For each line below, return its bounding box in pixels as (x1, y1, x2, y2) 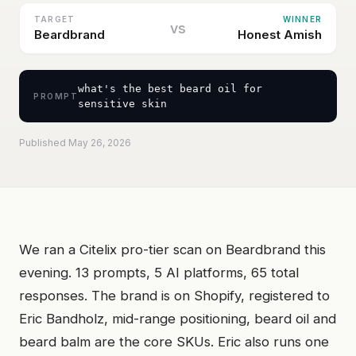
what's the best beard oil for (78, 83, 262, 95)
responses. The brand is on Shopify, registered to (19, 288, 330, 304)
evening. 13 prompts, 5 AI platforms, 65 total (19, 265, 299, 281)
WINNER (282, 14, 322, 24)
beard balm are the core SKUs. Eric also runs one (19, 334, 329, 350)
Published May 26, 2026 (19, 137, 131, 149)
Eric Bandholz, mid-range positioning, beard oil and (19, 311, 336, 327)
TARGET (34, 14, 75, 24)
